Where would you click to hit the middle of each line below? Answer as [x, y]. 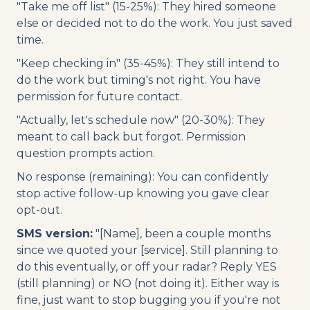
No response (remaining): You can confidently [143, 176]
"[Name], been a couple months [182, 233]
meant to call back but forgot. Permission [131, 136]
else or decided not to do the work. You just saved [155, 23]
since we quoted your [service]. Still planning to [147, 250]
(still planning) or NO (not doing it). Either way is [148, 283]
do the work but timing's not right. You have [139, 80]
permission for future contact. [99, 96]
